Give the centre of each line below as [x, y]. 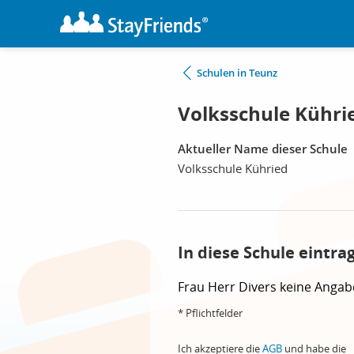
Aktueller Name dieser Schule [263, 149]
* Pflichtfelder [210, 313]
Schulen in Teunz [237, 73]
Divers [259, 287]
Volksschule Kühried [233, 168]
